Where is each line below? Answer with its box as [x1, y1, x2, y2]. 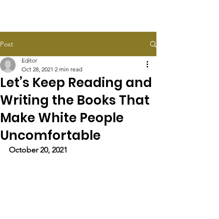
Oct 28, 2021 [22, 66, 53, 73]
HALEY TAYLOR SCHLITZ [24, 9, 125, 22]
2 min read [55, 66, 82, 73]
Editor [22, 57, 37, 64]
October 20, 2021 [9, 145, 67, 154]
